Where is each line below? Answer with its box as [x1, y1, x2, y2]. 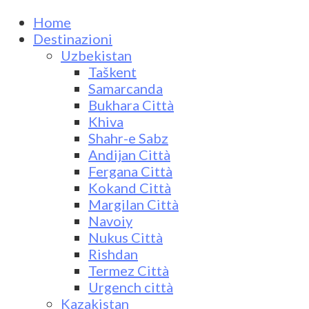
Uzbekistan [61, 47, 132, 63]
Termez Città [88, 262, 169, 279]
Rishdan [88, 246, 138, 262]
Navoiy [88, 212, 132, 229]
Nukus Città [88, 229, 163, 246]
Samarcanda [88, 80, 163, 97]
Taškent [88, 63, 137, 80]
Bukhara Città [88, 97, 174, 113]
